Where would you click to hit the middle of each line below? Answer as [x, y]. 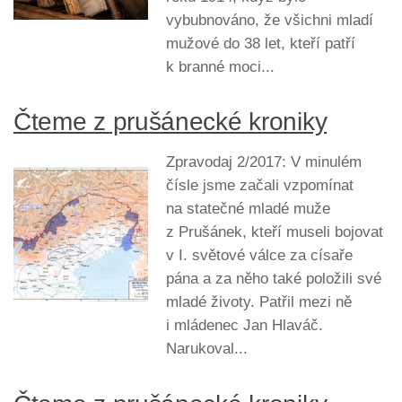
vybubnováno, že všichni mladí [270, 21]
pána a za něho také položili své [274, 279]
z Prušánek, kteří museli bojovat [275, 232]
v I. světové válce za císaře [259, 256]
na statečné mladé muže [248, 209]
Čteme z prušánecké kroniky [170, 122]
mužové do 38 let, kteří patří [261, 44]
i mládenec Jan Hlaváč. [245, 326]
